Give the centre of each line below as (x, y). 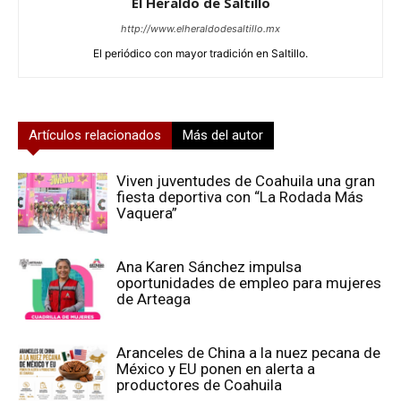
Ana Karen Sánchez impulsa (209, 266)
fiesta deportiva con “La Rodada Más (240, 196)
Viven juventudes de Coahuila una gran (246, 180)
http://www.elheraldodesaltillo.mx (200, 28)
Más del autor (223, 135)
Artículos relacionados (95, 135)
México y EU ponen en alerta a (216, 368)
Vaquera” (147, 213)
